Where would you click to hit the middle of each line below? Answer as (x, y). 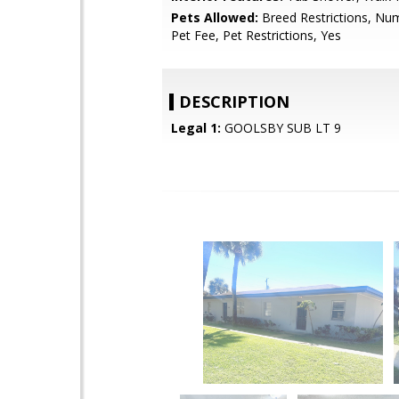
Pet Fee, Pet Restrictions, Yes (256, 35)
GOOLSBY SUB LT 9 (281, 128)
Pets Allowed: (215, 17)
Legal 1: (196, 128)
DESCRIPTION (234, 102)
